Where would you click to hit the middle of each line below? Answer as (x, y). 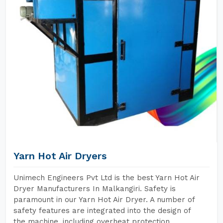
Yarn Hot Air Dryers (60, 156)
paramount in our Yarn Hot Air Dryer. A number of (104, 200)
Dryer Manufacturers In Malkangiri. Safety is (95, 189)
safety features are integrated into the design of (102, 211)
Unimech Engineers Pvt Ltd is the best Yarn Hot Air (107, 178)
